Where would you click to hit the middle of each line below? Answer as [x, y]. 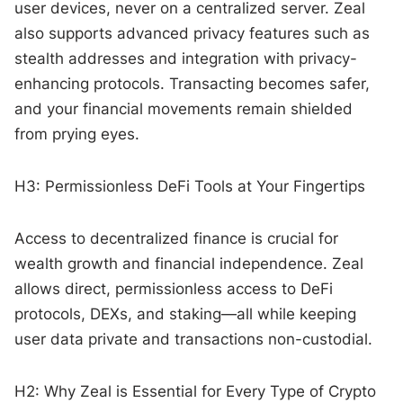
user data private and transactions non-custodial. [194, 339]
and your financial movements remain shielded [184, 108]
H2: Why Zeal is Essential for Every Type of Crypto [196, 391]
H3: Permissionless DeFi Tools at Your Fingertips [190, 186]
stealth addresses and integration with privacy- [186, 58]
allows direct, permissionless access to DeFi [174, 288]
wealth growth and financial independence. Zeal [189, 263]
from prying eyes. [77, 134]
